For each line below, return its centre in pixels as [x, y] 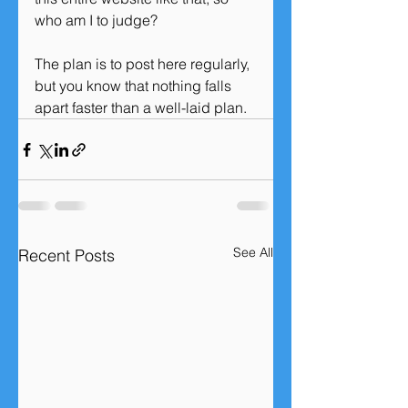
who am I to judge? [96, 20]
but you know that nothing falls [135, 86]
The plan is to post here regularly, [144, 64]
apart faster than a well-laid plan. [143, 108]
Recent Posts [66, 256]
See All [253, 253]
